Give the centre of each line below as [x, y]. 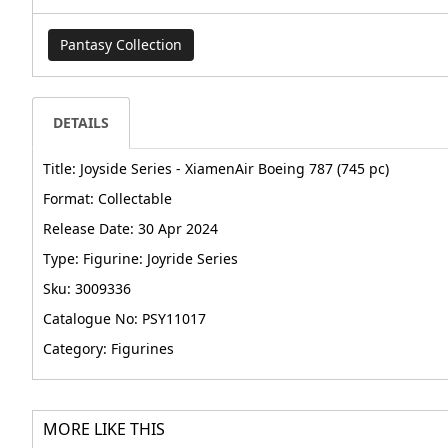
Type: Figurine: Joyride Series [140, 259]
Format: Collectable [107, 199]
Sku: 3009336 [87, 289]
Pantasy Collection [121, 45]
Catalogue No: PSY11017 [124, 319]
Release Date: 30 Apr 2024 [130, 229]
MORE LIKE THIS [104, 429]
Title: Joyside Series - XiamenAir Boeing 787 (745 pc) [216, 169]
